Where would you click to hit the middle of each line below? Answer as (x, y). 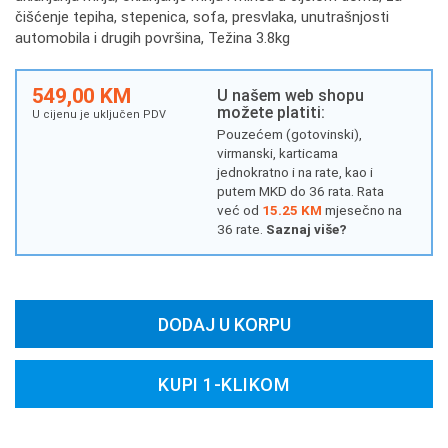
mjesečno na (361, 209)
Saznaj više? (306, 228)
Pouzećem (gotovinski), (289, 133)
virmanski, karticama (277, 152)
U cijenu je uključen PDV (98, 114)
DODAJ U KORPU (224, 324)
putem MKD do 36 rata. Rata (300, 190)
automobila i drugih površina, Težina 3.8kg (152, 38)
